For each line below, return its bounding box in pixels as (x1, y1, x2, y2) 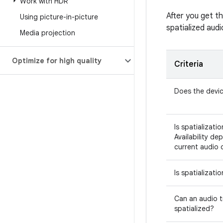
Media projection (20, 28, 75, 37)
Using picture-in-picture (20, 12, 98, 21)
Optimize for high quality (12, 56, 102, 65)
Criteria (174, 59, 203, 69)
